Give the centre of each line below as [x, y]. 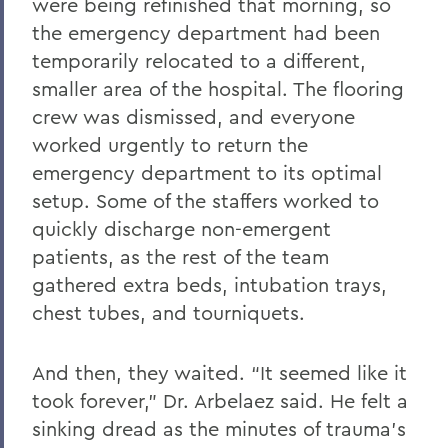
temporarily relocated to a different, [199, 60]
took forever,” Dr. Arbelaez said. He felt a [220, 400]
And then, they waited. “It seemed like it [219, 372]
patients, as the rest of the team [180, 256]
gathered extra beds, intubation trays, [209, 284]
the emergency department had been [206, 32]
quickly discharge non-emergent [181, 228]
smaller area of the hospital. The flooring [218, 88]
